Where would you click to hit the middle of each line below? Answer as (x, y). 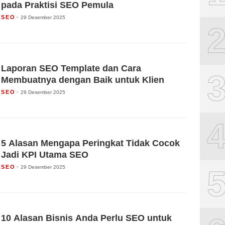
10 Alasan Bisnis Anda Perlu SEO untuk (86, 218)
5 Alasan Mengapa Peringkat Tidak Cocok (90, 143)
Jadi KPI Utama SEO (45, 154)
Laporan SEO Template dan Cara (71, 68)
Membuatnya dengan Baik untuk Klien (83, 80)
